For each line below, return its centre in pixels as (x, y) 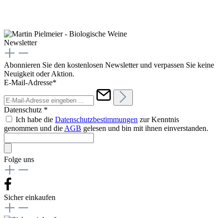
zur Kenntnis (158, 119)
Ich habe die (35, 119)
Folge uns (19, 159)
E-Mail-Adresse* (30, 82)
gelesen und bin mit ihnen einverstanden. (145, 128)
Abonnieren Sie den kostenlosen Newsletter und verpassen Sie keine (109, 65)
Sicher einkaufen (30, 197)
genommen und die (34, 128)
